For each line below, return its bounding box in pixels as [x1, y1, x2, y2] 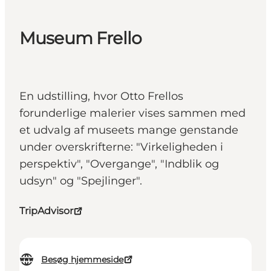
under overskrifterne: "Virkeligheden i [19, 140, 223, 154]
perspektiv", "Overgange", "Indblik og [19, 157, 219, 171]
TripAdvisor [19, 205, 73, 217]
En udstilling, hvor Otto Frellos [19, 90, 183, 103]
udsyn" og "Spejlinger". [19, 174, 142, 188]
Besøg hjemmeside [41, 254, 123, 266]
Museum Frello [19, 28, 142, 49]
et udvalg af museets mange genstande [19, 123, 238, 137]
